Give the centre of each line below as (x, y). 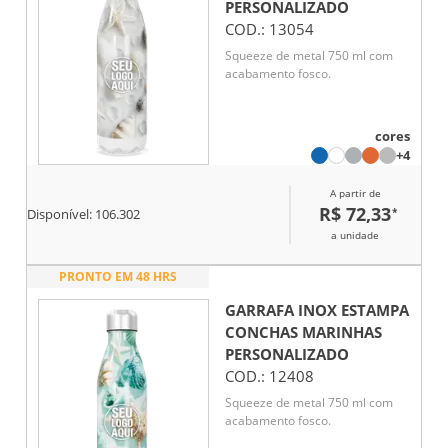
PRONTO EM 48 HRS (118, 277)
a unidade (355, 235)
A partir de (355, 193)
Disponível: (61, 214)
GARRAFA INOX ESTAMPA (317, 310)
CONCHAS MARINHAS (303, 332)
